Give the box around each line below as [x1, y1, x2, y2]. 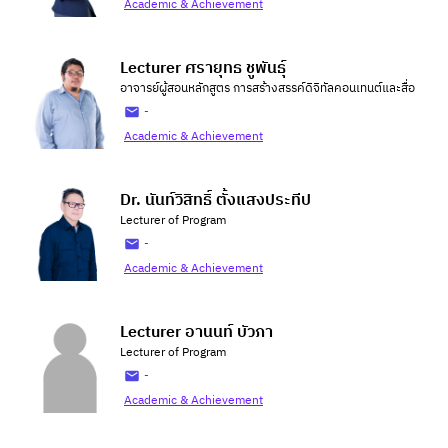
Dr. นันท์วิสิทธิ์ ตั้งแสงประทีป [120, 187, 311, 214]
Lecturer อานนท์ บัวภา [120, 319, 273, 346]
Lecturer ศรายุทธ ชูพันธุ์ [120, 55, 286, 82]
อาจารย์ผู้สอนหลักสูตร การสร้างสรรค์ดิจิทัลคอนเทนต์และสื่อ [120, 79, 415, 98]
